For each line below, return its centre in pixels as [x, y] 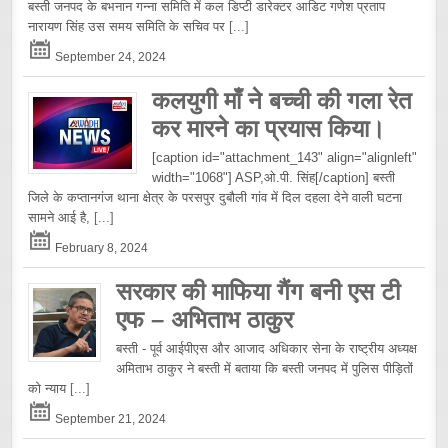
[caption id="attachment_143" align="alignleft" [285, 157]
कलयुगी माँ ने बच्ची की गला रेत [282, 100]
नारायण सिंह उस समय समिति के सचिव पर [129, 26]
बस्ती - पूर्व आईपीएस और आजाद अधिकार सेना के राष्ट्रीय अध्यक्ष [267, 348]
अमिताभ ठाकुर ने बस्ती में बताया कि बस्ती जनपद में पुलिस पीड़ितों [265, 368]
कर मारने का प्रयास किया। [269, 128]
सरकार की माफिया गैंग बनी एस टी [258, 291]
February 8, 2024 [100, 247]
